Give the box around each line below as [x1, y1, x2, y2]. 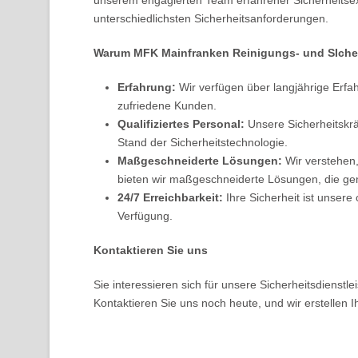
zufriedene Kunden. [117, 99, 217, 112]
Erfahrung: [117, 81, 176, 93]
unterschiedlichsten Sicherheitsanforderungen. [93, 12, 328, 25]
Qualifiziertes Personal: [117, 117, 245, 130]
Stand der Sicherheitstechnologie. [117, 136, 288, 149]
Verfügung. [117, 209, 173, 222]
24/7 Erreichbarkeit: [117, 191, 223, 204]
